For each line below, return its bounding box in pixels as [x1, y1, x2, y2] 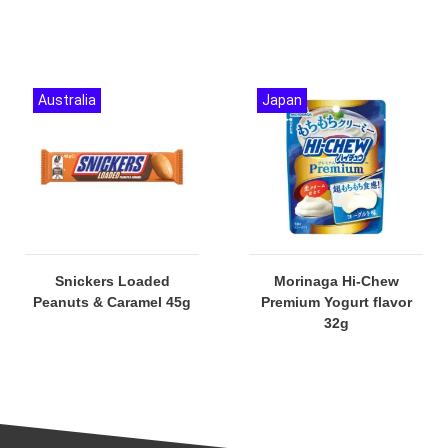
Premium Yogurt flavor [260, 293, 412, 310]
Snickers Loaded [54, 272, 170, 289]
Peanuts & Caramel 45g [33, 293, 191, 310]
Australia [38, 91, 96, 108]
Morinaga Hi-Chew [273, 272, 399, 289]
